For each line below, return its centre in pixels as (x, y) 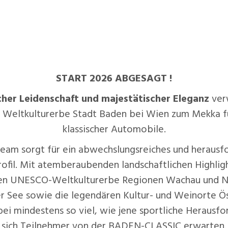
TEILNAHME (129, 17)
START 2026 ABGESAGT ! (114, 79)
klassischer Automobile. (114, 130)
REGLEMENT (180, 17)
